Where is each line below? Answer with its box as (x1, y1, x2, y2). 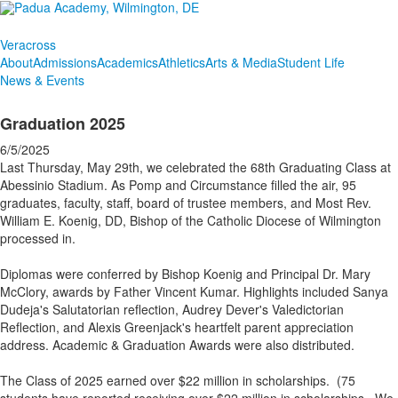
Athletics (158, 53, 205, 71)
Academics (97, 53, 158, 71)
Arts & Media (205, 53, 277, 71)
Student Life (277, 53, 345, 71)
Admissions (33, 53, 97, 71)
